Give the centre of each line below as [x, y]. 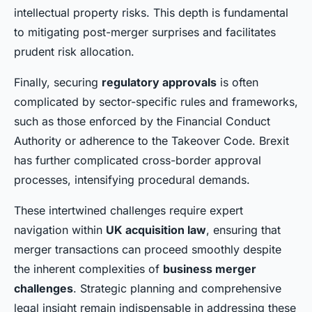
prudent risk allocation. [74, 52]
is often [237, 83]
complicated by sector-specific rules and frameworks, [156, 102]
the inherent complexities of [88, 269]
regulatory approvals [159, 83]
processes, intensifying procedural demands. [132, 180]
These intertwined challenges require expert [128, 211]
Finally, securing [58, 83]
